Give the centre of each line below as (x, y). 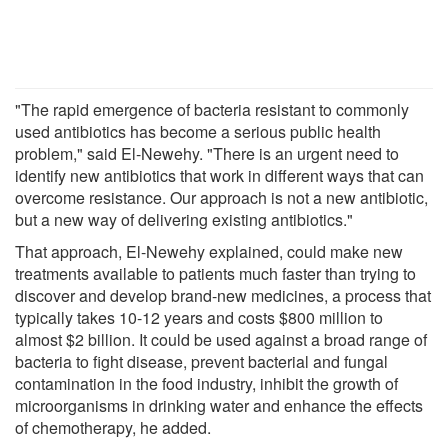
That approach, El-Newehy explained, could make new (209, 251)
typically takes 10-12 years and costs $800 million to (199, 317)
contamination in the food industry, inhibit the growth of (206, 383)
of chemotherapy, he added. (113, 427)
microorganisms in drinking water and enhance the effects (219, 405)
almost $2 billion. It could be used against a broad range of (221, 339)
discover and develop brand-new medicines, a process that (223, 295)
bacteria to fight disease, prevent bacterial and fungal (201, 361)
